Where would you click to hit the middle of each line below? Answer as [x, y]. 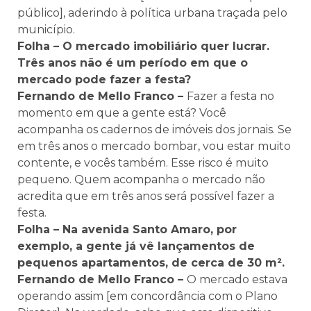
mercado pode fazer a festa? [104, 79]
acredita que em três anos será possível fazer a [146, 196]
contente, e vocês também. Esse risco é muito [143, 163]
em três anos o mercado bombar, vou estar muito [154, 146]
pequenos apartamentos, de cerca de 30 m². [151, 263]
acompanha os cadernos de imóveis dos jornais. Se [154, 129]
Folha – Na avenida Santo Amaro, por [127, 229]
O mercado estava [237, 279]
